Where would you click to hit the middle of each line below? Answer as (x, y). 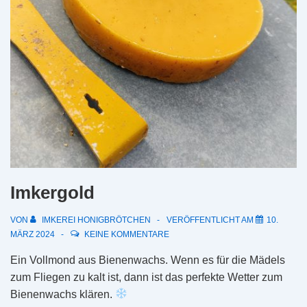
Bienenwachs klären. (63, 294)
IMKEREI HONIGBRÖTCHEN (96, 220)
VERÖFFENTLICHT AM (211, 220)
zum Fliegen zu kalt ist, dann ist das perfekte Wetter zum (146, 277)
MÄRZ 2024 (33, 234)
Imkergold (52, 192)
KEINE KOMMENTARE (127, 234)
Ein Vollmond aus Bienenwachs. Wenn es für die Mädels (148, 260)
